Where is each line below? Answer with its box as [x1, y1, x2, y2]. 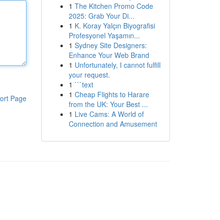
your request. [68, 70, 110, 80]
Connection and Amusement [68, 119, 157, 129]
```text [74, 80, 93, 89]
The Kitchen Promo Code [74, 1, 153, 11]
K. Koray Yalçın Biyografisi [74, 21, 155, 30]
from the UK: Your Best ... [68, 99, 148, 109]
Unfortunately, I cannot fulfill [74, 60, 161, 70]
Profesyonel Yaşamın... [68, 30, 140, 40]
